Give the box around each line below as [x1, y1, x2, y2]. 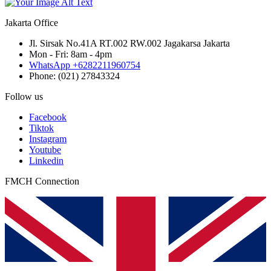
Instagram [29, 134, 67, 145]
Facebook [29, 112, 67, 123]
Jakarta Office [5, 18, 58, 28]
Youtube [29, 145, 61, 155]
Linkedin [29, 155, 64, 166]
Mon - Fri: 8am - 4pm [29, 49, 112, 60]
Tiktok [29, 123, 54, 134]
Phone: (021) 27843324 [29, 71, 120, 82]
